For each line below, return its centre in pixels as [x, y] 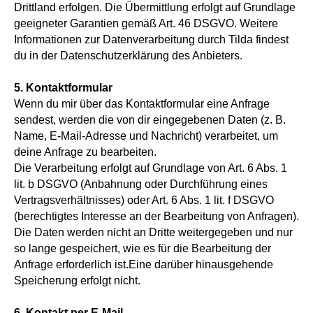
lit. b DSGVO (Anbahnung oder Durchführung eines [141, 184]
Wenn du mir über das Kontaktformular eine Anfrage [142, 104]
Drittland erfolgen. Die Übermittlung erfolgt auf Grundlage [155, 7]
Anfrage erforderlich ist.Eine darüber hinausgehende [144, 264]
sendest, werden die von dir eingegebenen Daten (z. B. [150, 120]
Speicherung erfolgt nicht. [77, 281]
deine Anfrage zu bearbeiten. [85, 152]
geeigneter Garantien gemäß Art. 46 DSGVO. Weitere [146, 23]
